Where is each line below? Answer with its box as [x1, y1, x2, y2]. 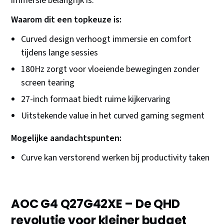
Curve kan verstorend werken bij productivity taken [21, 151, 210, 164]
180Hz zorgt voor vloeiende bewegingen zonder [21, 63, 200, 76]
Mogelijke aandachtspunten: [11, 132, 122, 145]
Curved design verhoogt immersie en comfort [21, 33, 192, 46]
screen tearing [21, 76, 75, 89]
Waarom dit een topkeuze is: [11, 13, 122, 26]
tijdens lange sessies [21, 46, 98, 59]
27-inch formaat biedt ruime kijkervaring [21, 93, 171, 106]
